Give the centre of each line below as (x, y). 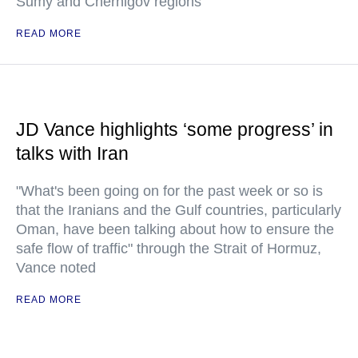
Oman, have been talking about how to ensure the (175, 230)
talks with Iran (72, 154)
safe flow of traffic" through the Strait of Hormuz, (169, 249)
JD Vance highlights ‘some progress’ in (175, 130)
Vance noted (56, 268)
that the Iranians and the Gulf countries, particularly (179, 211)
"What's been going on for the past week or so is (169, 191)
